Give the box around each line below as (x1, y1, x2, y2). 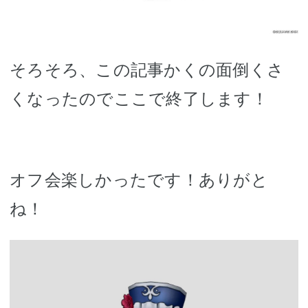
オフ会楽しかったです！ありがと (10, 170, 268, 190)
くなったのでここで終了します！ (10, 89, 268, 109)
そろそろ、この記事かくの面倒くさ (10, 60, 284, 80)
